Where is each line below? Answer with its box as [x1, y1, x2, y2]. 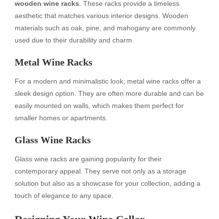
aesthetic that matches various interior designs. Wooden [15, 11, 188, 20]
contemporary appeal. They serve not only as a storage [15, 167, 186, 175]
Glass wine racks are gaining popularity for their [15, 155, 162, 163]
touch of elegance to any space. [15, 192, 113, 200]
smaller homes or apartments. [15, 114, 108, 122]
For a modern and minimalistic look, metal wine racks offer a [15, 77, 201, 86]
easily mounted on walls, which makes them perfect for [15, 102, 184, 110]
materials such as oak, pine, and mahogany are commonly [15, 23, 196, 32]
